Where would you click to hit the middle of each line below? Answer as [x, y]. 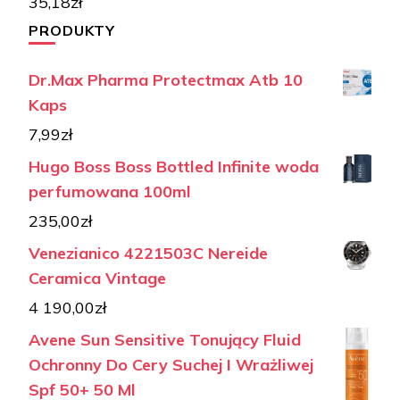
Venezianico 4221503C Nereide [148, 254]
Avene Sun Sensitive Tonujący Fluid [165, 340]
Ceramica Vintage [97, 279]
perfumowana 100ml [110, 192]
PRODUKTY [72, 31]
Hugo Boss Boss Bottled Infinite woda [174, 167]
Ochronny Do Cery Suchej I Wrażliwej [171, 365]
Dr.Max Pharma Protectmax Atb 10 [166, 80]
